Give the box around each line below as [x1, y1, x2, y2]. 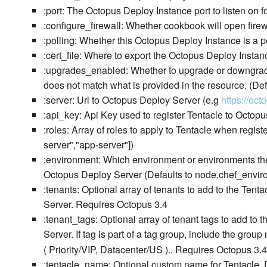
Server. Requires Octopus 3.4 [43, 197, 167, 212]
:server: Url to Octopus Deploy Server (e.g [43, 93, 221, 107]
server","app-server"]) [43, 138, 133, 152]
